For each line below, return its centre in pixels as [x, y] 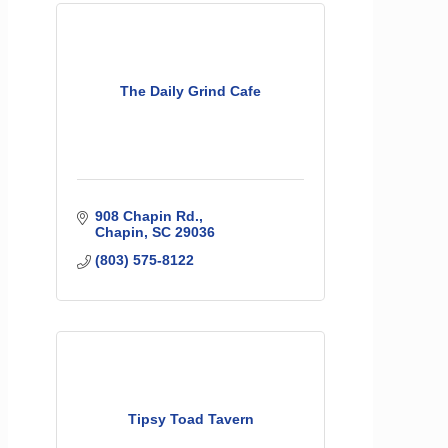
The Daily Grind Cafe [190, 90]
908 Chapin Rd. [146, 215]
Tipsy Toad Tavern [190, 418]
